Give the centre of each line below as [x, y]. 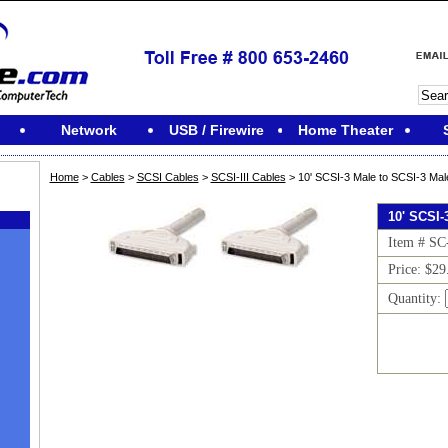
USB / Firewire [217, 130]
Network [88, 130]
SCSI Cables [167, 177]
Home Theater [345, 130]
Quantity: [416, 298]
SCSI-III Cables [248, 177]
